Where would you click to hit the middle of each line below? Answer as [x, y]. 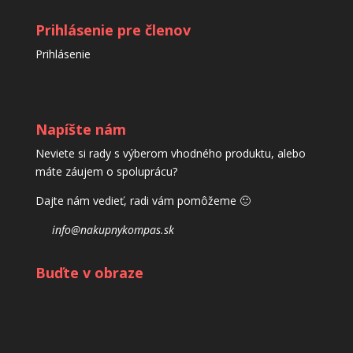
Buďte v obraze [89, 273]
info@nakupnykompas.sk [113, 230]
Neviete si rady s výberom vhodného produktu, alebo [170, 154]
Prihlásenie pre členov [113, 30]
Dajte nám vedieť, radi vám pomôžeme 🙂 [143, 201]
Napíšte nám [80, 130]
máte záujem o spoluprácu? [106, 172]
